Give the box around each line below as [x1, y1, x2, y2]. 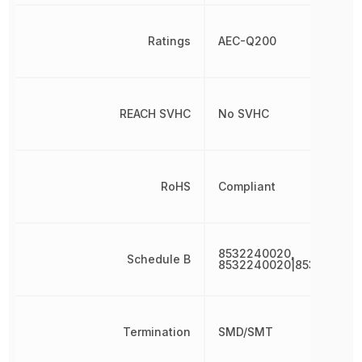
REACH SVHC [119, 106, 191, 120]
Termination [122, 324, 191, 339]
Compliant [217, 179, 276, 193]
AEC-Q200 [217, 33, 276, 48]
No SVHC [217, 106, 269, 120]
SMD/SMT [217, 324, 273, 339]
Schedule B [126, 251, 191, 266]
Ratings [147, 33, 191, 48]
